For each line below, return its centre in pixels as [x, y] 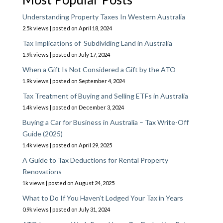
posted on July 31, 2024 [81, 209]
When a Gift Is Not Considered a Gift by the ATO [99, 69]
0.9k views [35, 209]
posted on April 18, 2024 [82, 28]
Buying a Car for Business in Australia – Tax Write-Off [105, 122]
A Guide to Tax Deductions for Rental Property [95, 160]
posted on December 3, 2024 [88, 107]
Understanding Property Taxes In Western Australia [104, 16]
